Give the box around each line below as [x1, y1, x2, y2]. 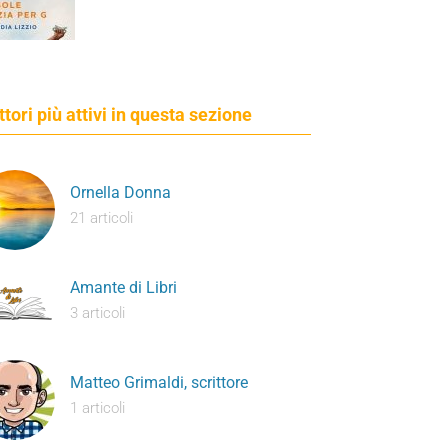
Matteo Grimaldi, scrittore [70, 373, 249, 392]
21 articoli [70, 209, 134, 227]
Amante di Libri [70, 278, 178, 297]
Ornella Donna [70, 183, 172, 202]
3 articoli [70, 304, 126, 322]
